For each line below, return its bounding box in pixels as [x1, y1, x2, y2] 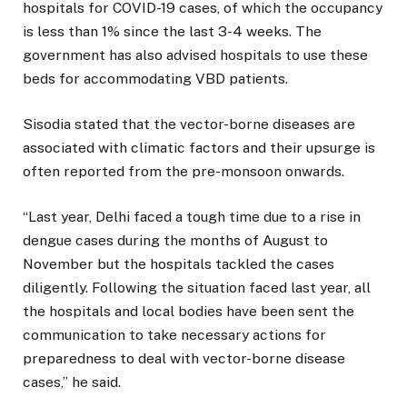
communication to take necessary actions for [23, 326, 326, 344]
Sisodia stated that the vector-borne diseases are [23, 114, 355, 133]
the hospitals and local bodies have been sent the [23, 303, 354, 321]
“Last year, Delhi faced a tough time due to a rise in [23, 208, 361, 226]
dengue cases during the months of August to [23, 232, 328, 250]
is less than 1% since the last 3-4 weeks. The [23, 22, 322, 40]
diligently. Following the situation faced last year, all [23, 279, 371, 297]
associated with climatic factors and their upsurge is [23, 138, 375, 156]
